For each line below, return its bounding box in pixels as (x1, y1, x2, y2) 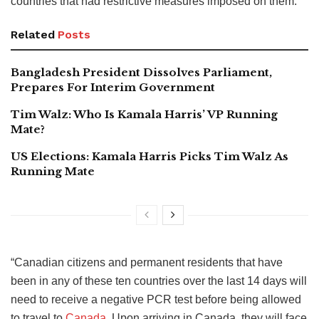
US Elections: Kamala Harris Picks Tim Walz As (11, 149, 288, 163)
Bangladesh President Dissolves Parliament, (11, 65, 272, 79)
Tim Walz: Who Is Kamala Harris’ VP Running (11, 107, 278, 121)
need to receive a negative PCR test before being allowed (11, 293, 301, 305)
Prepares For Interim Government (11, 80, 215, 94)
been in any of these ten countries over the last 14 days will (11, 274, 307, 287)
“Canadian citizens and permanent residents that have (11, 256, 283, 268)
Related (11, 27, 55, 41)
